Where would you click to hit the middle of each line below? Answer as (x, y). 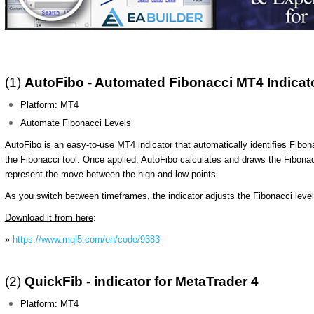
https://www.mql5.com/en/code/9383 (86, 239)
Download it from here (49, 218)
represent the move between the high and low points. (111, 174)
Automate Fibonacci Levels (76, 123)
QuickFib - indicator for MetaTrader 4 (141, 281)
